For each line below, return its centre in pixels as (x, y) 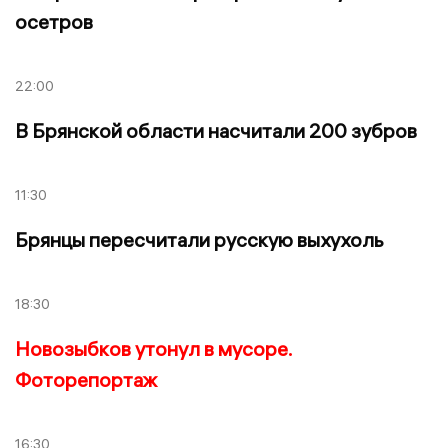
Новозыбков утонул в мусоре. (153, 348)
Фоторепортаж (86, 379)
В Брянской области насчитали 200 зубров (216, 131)
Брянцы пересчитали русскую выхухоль (199, 240)
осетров (54, 22)
